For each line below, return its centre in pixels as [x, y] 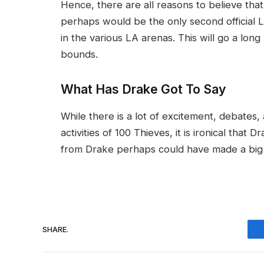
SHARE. [55, 229]
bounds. [79, 55]
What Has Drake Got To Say [143, 89]
